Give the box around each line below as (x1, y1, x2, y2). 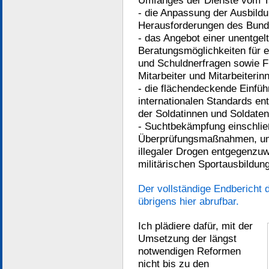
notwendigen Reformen (138, 245, 241, 257)
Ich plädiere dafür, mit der (138, 220, 253, 232)
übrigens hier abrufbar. (138, 195, 239, 207)
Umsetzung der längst (138, 232, 237, 244)
